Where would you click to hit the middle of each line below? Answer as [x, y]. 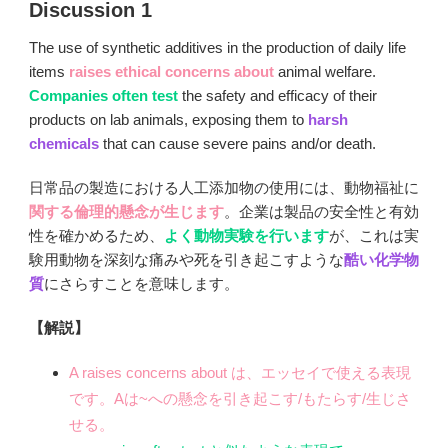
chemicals [64, 144]
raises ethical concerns [149, 72]
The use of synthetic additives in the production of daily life [217, 48]
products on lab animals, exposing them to [168, 120]
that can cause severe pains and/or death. [239, 144]
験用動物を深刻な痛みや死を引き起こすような [186, 260]
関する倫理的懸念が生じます [126, 212]
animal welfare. [325, 72]
